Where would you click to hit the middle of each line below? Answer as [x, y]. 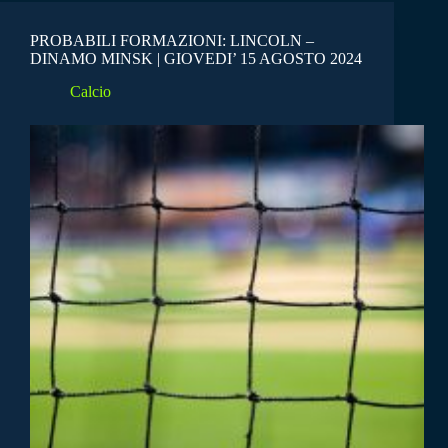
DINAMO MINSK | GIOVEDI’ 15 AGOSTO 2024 [196, 59]
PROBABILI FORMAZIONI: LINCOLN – [172, 41]
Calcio [90, 91]
